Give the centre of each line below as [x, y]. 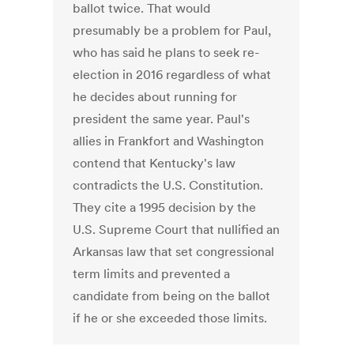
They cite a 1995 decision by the [165, 207]
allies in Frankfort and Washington [169, 141]
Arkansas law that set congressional [174, 252]
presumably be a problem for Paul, [172, 30]
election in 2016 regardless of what [172, 75]
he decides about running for [155, 97]
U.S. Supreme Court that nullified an [177, 230]
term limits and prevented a [152, 274]
